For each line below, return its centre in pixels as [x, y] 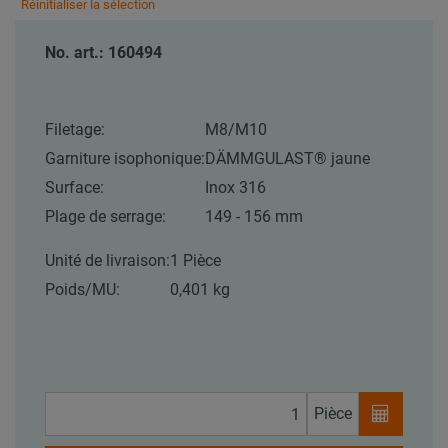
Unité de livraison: [107, 261]
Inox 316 [235, 188]
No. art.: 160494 [103, 53]
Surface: [74, 188]
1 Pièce [195, 261]
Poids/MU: [82, 290]
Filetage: [75, 130]
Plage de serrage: [105, 217]
